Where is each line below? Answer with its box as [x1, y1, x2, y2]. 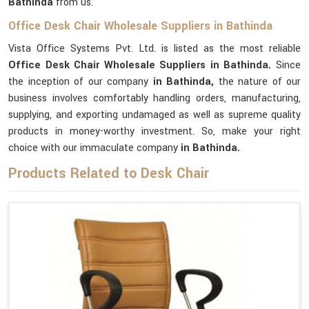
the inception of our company [8, 74, 153, 89]
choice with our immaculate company [8, 141, 181, 155]
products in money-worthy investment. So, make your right [8, 124, 301, 139]
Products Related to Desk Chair [8, 163, 209, 183]
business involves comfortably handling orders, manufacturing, [8, 91, 301, 106]
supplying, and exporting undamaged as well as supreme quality [8, 108, 301, 122]
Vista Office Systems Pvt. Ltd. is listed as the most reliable [8, 41, 301, 56]
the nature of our [218, 74, 301, 89]
